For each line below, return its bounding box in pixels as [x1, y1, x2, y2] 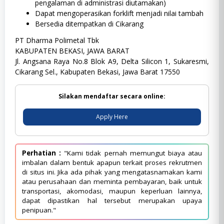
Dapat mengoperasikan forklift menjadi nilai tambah [35, 8, 203, 18]
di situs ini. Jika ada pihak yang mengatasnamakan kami [22, 167, 202, 176]
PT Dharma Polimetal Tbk [15, 35, 99, 45]
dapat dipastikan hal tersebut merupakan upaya [22, 195, 202, 205]
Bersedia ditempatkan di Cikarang [35, 19, 143, 29]
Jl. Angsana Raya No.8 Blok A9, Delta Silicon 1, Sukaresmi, [15, 56, 209, 66]
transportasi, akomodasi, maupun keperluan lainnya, [22, 186, 202, 195]
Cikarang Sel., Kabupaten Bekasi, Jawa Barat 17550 [15, 66, 180, 76]
